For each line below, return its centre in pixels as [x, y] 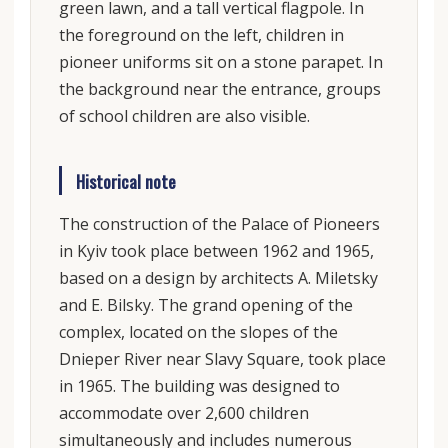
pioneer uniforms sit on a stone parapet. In [220, 62]
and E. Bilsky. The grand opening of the [205, 304]
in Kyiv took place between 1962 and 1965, [216, 250]
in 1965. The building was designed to [199, 385]
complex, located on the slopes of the [198, 331]
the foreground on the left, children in [201, 35]
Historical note [125, 180]
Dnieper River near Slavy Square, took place [222, 358]
